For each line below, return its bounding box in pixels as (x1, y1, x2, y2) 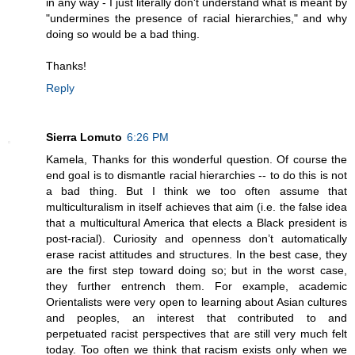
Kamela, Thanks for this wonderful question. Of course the (46, 152, 347, 166)
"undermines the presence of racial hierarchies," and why (46, 11, 347, 25)
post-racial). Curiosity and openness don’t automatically (46, 231, 347, 245)
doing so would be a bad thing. (46, 27, 200, 40)
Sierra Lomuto (46, 130, 122, 143)
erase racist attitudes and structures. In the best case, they (46, 247, 347, 261)
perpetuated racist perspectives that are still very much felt (46, 326, 347, 340)
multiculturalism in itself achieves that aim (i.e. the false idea (46, 200, 347, 213)
